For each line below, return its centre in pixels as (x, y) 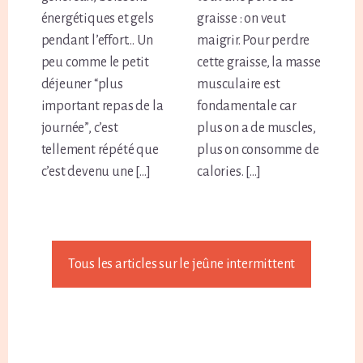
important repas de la (102, 107)
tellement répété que (100, 150)
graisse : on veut (241, 19)
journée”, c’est (79, 128)
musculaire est (239, 85)
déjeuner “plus (82, 85)
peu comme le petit (95, 63)
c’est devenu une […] (96, 172)
